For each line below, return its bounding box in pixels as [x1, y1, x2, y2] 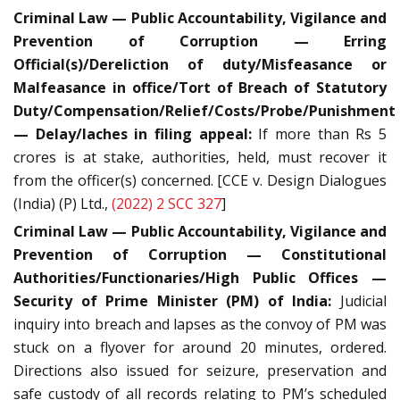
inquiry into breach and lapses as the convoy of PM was [13, 314, 387, 335]
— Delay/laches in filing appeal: [13, 124, 252, 145]
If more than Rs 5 [251, 124, 387, 145]
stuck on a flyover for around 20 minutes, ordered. [13, 337, 387, 358]
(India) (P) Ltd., [13, 194, 112, 214]
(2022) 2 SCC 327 [112, 194, 221, 214]
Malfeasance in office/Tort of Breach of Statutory [13, 78, 387, 98]
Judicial [331, 291, 387, 312]
